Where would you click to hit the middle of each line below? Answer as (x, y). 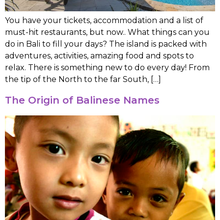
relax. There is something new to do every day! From (107, 68)
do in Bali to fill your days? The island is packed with (106, 44)
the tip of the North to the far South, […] (83, 80)
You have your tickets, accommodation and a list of (104, 21)
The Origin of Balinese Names (82, 100)
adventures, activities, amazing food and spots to (99, 56)
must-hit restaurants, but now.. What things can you (107, 32)
